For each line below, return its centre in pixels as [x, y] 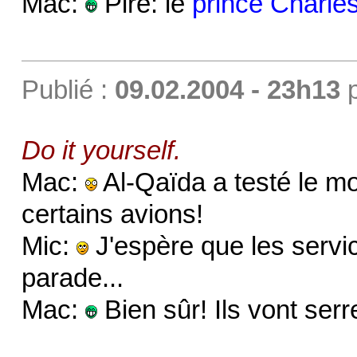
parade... [72, 279]
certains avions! [112, 215]
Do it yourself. [101, 151]
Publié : [68, 90]
